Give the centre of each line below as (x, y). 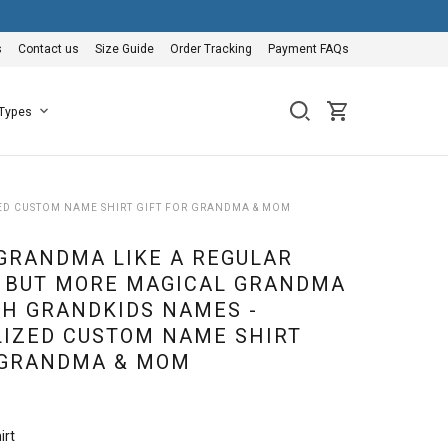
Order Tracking (211, 49)
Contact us (48, 49)
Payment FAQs (308, 49)
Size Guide (124, 49)
